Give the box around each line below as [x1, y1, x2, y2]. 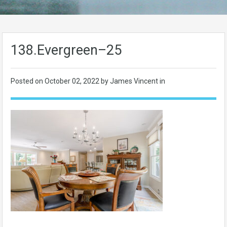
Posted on [11, 77, 45, 85]
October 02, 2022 [45, 77, 101, 85]
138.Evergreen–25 [11, 42, 122, 58]
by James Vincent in [101, 77, 165, 85]
